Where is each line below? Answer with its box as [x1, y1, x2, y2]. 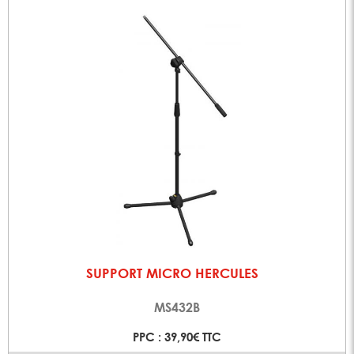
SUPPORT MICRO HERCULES [86, 265, 259, 281]
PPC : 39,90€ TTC [133, 330, 221, 345]
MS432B [154, 299, 200, 315]
